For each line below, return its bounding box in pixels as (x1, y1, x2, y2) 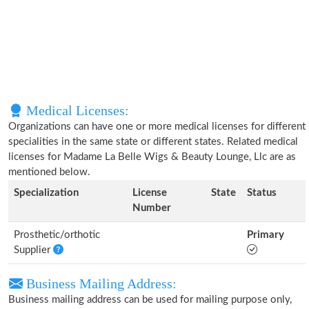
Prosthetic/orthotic (14, 230, 100, 240)
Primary (247, 230, 284, 240)
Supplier (14, 245, 53, 255)
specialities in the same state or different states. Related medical (8, 137, 298, 147)
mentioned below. (8, 167, 90, 177)
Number (132, 203, 171, 213)
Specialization (14, 188, 79, 198)
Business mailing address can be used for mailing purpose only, (8, 295, 292, 305)
